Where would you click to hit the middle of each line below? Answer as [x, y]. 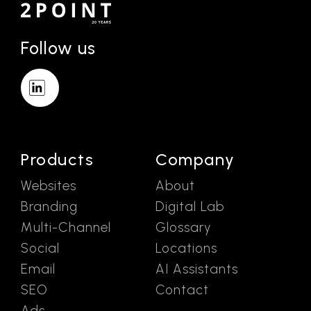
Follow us [58, 48]
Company [195, 159]
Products [57, 159]
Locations [186, 248]
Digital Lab [190, 206]
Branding [49, 206]
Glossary [183, 227]
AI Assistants [197, 269]
